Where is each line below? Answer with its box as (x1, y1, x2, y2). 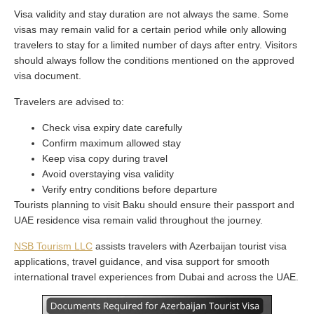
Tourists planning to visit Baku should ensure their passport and (14, 198, 294, 210)
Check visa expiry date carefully (42, 121, 182, 133)
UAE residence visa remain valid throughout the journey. (14, 214, 263, 226)
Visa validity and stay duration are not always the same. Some (14, 8, 289, 20)
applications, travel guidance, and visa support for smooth (14, 255, 270, 267)
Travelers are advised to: (14, 95, 124, 107)
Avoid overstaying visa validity (42, 168, 174, 179)
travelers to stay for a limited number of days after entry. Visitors (14, 39, 297, 50)
